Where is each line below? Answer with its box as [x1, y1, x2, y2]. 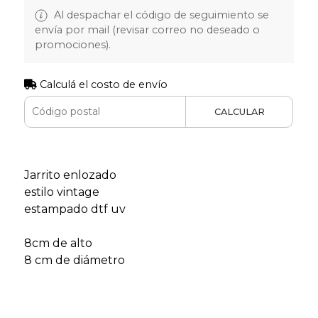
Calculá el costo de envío [36, 77, 168, 91]
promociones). [34, 38, 111, 51]
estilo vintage [23, 185, 99, 199]
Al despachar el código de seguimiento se [50, 8, 269, 21]
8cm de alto [23, 236, 92, 250]
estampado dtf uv [23, 202, 126, 216]
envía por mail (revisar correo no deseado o [34, 23, 260, 36]
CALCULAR [214, 106, 265, 117]
